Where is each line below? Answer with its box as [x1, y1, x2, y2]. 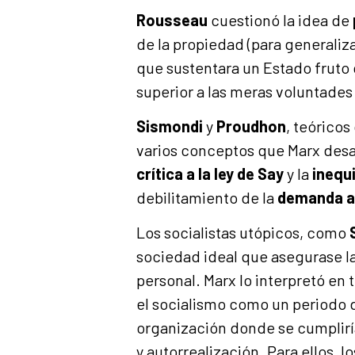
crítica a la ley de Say [136, 164, 284, 184]
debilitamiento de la [136, 188, 277, 208]
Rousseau [136, 10, 208, 29]
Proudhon [216, 116, 286, 136]
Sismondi [136, 116, 203, 136]
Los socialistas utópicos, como [136, 223, 349, 242]
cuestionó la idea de [208, 10, 353, 29]
